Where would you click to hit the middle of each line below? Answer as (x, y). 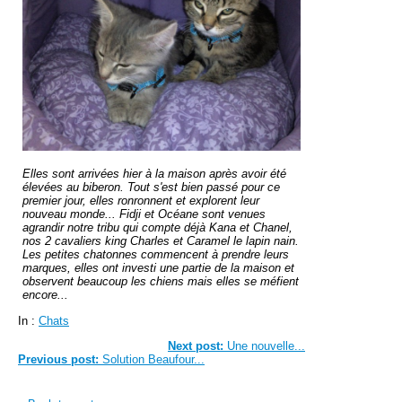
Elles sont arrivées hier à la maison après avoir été (154, 173)
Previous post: (58, 359)
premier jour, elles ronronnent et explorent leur (141, 200)
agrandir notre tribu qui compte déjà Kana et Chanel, (157, 227)
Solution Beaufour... (152, 359)
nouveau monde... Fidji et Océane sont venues (144, 214)
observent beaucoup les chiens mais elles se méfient (161, 281)
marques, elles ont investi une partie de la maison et (158, 267)
